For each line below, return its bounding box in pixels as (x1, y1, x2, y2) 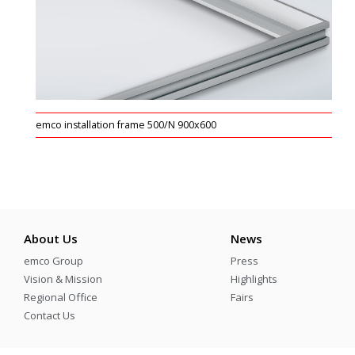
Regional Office (24, 289, 97, 304)
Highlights (230, 271, 277, 286)
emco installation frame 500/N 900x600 (36, 117, 216, 132)
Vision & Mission (24, 271, 102, 286)
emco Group (24, 253, 83, 268)
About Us (24, 230, 78, 246)
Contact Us (24, 307, 75, 323)
